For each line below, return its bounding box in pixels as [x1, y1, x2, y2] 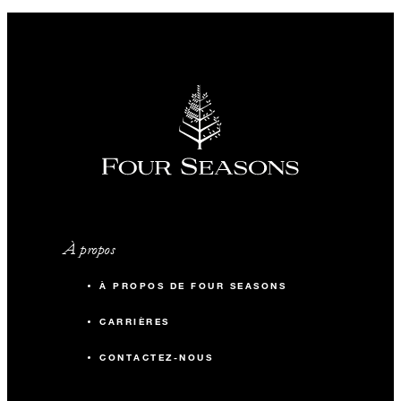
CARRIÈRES [99, 316, 170, 328]
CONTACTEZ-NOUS [99, 352, 214, 364]
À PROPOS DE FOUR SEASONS [99, 280, 287, 293]
